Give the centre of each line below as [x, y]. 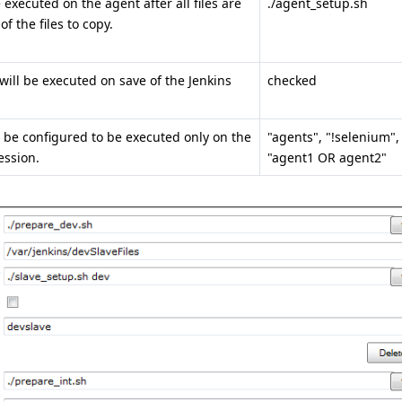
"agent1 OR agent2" [327, 157]
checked [292, 80]
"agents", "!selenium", [333, 137]
